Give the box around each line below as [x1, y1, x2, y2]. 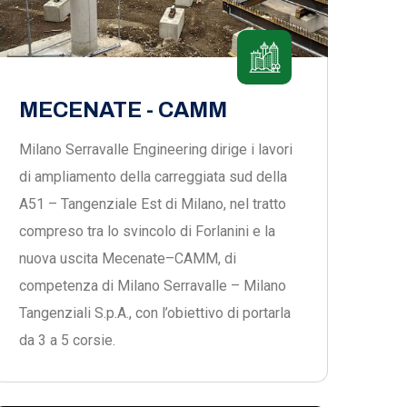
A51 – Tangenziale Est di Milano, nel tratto [19, 195, 286, 213]
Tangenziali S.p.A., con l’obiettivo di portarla [19, 304, 291, 322]
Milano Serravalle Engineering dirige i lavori [19, 141, 293, 158]
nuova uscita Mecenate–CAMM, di [19, 250, 236, 267]
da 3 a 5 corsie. [19, 332, 115, 349]
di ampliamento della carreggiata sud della [19, 168, 287, 185]
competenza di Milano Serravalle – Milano [19, 277, 286, 294]
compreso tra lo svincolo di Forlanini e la [19, 223, 275, 240]
